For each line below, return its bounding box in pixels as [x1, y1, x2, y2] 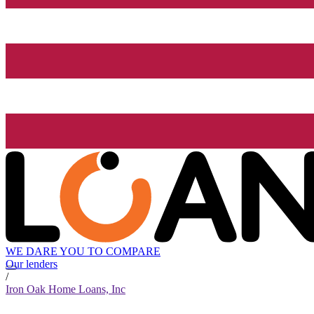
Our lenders [6, 258, 57, 271]
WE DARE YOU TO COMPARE [6, 245, 161, 258]
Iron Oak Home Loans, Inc [6, 283, 125, 296]
